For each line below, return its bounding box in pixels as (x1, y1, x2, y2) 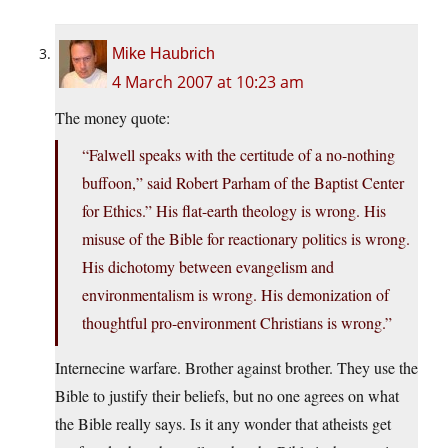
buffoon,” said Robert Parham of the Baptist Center (82, 172, 404, 194)
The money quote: (55, 107, 170, 129)
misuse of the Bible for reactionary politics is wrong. (82, 228, 410, 250)
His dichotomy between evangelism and (82, 256, 334, 278)
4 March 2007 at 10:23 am (112, 71, 304, 94)
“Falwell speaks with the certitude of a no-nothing (82, 144, 395, 166)
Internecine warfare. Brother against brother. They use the (55, 357, 418, 379)
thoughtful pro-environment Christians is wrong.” (82, 312, 392, 334)
